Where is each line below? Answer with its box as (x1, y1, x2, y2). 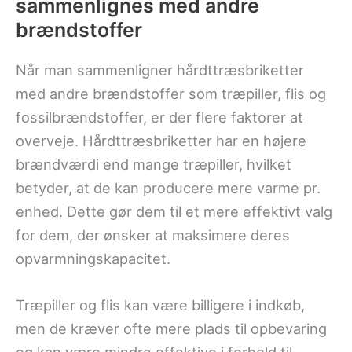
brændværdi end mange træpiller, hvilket (16, 155, 291, 173)
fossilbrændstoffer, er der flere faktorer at (16, 108, 303, 126)
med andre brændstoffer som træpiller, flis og (16, 84, 326, 102)
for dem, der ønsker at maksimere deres (16, 225, 290, 244)
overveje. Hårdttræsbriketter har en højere (16, 131, 306, 149)
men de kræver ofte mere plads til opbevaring (16, 319, 327, 337)
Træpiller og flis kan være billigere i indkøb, (16, 295, 305, 313)
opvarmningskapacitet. (16, 249, 170, 267)
